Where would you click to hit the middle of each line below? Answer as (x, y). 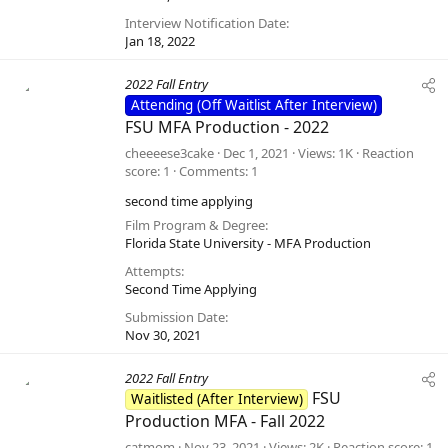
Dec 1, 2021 (256, 153)
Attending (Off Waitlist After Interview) (253, 105)
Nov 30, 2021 (163, 335)
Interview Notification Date (205, 23)
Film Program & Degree (195, 225)
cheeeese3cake (169, 153)
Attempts (153, 271)
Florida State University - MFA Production (248, 243)
